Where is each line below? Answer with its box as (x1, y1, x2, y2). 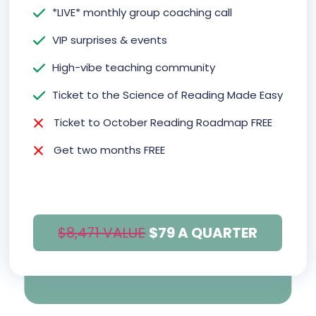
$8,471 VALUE (58, 223, 146, 243)
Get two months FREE (53, 142, 165, 158)
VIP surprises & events (51, 32, 167, 48)
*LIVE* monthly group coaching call (51, 5, 232, 20)
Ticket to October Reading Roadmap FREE (53, 115, 272, 130)
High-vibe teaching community (51, 60, 215, 75)
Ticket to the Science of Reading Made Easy (51, 87, 283, 103)
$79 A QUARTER (149, 223, 258, 243)
